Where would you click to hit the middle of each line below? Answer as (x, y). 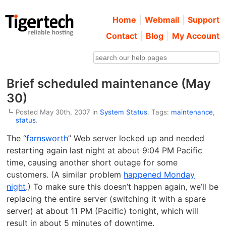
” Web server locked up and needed (136, 138)
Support (203, 20)
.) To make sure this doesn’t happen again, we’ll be (122, 187)
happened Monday (159, 175)
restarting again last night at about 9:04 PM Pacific (105, 151)
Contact (121, 36)
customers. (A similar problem (65, 175)
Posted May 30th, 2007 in (58, 112)
